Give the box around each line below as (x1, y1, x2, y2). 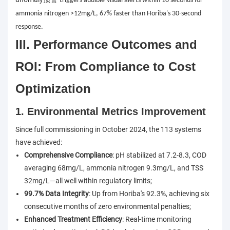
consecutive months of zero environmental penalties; (24, 202, 191, 211)
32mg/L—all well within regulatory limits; (24, 177, 152, 185)
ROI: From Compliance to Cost (15, 60, 196, 74)
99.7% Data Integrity (24, 189, 89, 198)
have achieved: (15, 138, 62, 147)
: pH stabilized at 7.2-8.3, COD (112, 151, 206, 160)
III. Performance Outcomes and (15, 37, 197, 52)
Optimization (15, 82, 91, 96)
